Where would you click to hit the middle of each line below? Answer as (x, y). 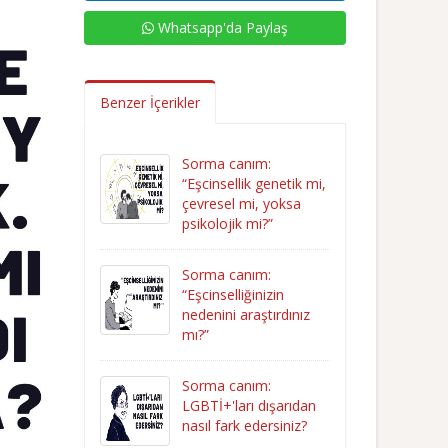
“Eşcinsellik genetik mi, (253, 183)
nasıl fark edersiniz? (244, 425)
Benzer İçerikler (149, 102)
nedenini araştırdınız (245, 314)
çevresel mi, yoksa (241, 203)
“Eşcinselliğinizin (232, 294)
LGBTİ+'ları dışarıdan (248, 405)
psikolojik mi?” (227, 223)
